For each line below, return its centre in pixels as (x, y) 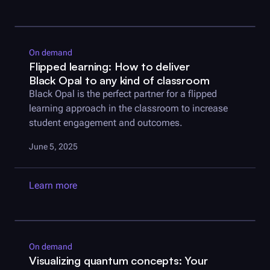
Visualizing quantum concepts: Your (118, 260)
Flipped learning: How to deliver (110, 66)
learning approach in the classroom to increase (128, 108)
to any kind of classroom (146, 80)
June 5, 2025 (53, 146)
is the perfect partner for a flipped (146, 94)
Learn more (53, 185)
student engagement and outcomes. (106, 123)
